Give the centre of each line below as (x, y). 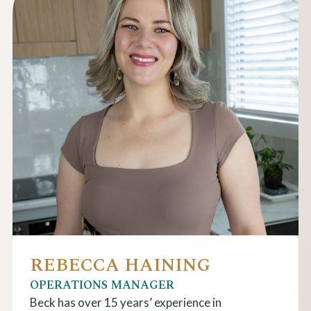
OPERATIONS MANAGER (102, 285)
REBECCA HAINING (120, 265)
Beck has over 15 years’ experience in (125, 302)
